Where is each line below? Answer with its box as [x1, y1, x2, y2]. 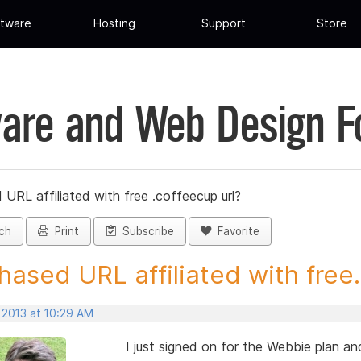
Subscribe [116, 225, 174, 239]
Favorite [211, 225, 259, 239]
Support [201, 16, 246, 31]
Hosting [93, 16, 136, 31]
